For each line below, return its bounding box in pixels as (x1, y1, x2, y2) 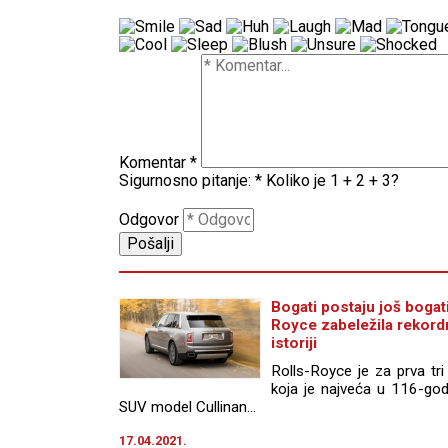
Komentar (119, 152, 186, 172)
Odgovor (119, 209, 179, 229)
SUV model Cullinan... (119, 397, 256, 416)
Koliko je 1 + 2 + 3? (266, 170, 399, 190)
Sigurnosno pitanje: (119, 170, 251, 190)
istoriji (271, 333, 317, 352)
